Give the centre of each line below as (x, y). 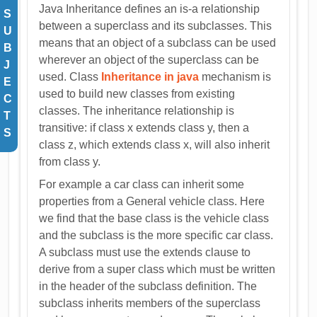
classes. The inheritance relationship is (137, 110)
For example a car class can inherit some (142, 184)
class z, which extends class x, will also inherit (155, 144)
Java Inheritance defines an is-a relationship (150, 8)
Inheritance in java (150, 76)
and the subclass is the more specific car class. (156, 235)
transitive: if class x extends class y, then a (144, 127)
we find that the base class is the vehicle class (154, 218)
